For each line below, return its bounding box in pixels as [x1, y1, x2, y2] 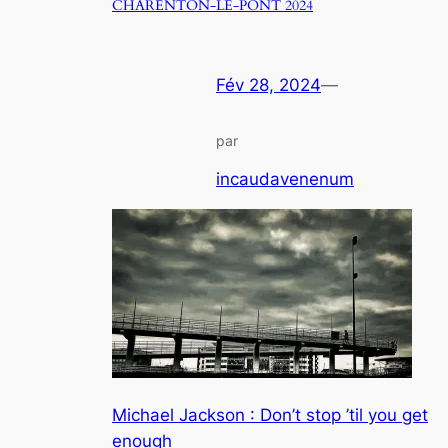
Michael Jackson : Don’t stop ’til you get [112, 404, 428, 425]
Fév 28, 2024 [216, 75, 321, 96]
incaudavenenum [216, 168, 354, 189]
